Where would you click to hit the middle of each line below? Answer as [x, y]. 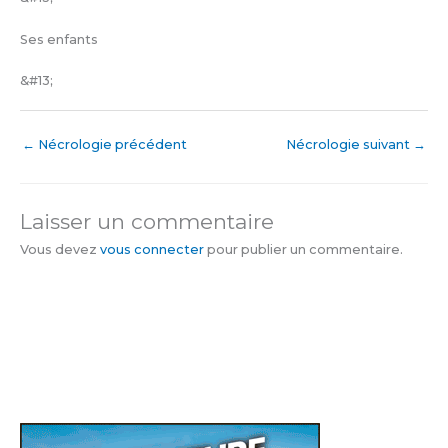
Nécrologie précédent [111, 145]
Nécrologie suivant [349, 145]
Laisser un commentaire [147, 222]
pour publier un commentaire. [303, 250]
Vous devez [60, 250]
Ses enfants [59, 39]
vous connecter [152, 250]
